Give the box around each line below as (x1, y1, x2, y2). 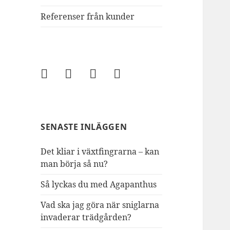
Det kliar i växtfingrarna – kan (41, 146, 160, 158)
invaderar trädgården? (41, 212, 132, 223)
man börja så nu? (41, 158, 108, 170)
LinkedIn (64, 68, 107, 82)
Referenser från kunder (41, 11, 135, 23)
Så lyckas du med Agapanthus (41, 179, 157, 190)
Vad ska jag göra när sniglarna (41, 199, 160, 211)
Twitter (88, 68, 123, 82)
